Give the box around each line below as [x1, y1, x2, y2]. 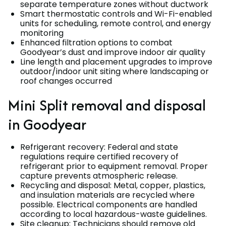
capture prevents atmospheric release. [20, 169, 178, 182]
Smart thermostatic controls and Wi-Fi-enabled [20, 8, 212, 20]
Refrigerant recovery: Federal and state [20, 141, 178, 153]
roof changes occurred [20, 75, 112, 87]
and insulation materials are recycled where [20, 189, 195, 201]
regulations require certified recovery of [20, 150, 179, 162]
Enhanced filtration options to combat [20, 36, 173, 48]
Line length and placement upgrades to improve [20, 55, 212, 68]
